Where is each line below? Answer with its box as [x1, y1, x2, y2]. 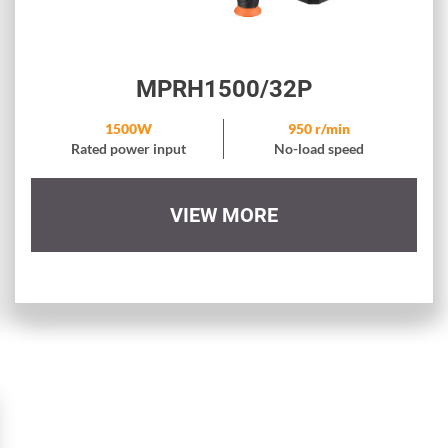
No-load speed [273, 140, 364, 158]
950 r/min [287, 120, 350, 138]
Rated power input [70, 140, 186, 158]
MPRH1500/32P [135, 75, 312, 104]
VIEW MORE [169, 203, 278, 228]
